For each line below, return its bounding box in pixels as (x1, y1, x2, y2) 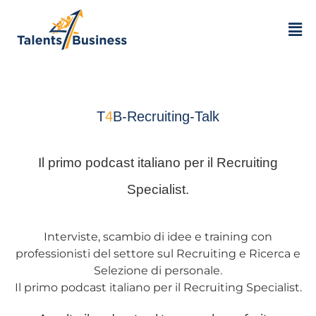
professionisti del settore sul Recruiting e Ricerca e (16, 247, 300, 260)
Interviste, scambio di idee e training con (44, 230, 272, 243)
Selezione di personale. (94, 264, 222, 277)
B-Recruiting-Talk (113, 109, 219, 124)
